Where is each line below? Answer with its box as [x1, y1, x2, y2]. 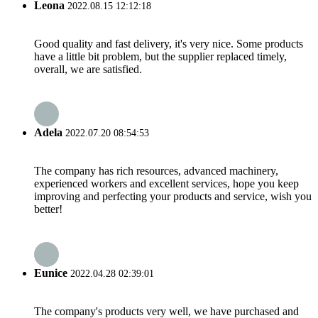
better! [34, 203, 62, 216]
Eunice [34, 266, 67, 279]
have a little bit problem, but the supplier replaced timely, [34, 50, 287, 62]
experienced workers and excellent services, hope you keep [34, 177, 299, 190]
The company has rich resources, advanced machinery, [34, 165, 278, 177]
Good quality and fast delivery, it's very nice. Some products [34, 37, 303, 50]
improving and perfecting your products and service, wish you [34, 190, 312, 203]
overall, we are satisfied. [34, 62, 142, 75]
